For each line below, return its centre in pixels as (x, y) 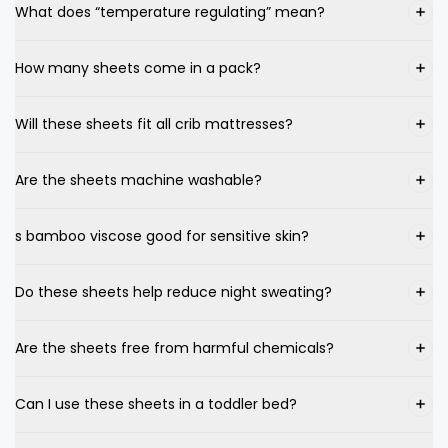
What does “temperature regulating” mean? (170, 12)
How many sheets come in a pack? (138, 68)
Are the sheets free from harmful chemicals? (174, 348)
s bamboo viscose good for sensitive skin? (162, 236)
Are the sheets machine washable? (138, 180)
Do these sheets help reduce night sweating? (173, 292)
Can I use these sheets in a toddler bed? (156, 404)
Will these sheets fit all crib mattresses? (154, 124)
